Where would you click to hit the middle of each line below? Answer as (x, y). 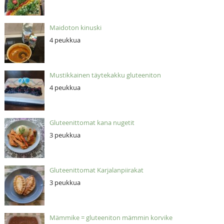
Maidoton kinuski (75, 27)
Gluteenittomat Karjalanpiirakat (96, 170)
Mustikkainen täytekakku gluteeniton (105, 75)
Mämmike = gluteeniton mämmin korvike (111, 217)
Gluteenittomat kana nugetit (92, 122)
